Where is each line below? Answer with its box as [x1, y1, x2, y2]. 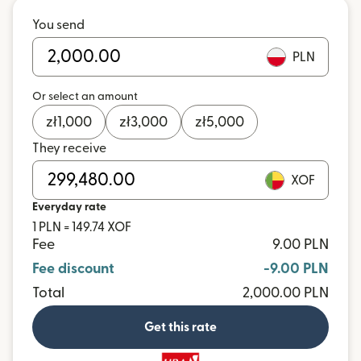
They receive [32, 142, 106, 155]
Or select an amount [32, 91, 138, 102]
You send [32, 19, 85, 31]
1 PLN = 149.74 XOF [32, 221, 131, 234]
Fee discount [32, 262, 114, 276]
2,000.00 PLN [243, 286, 329, 300]
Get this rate [144, 321, 217, 334]
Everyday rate [32, 201, 106, 213]
